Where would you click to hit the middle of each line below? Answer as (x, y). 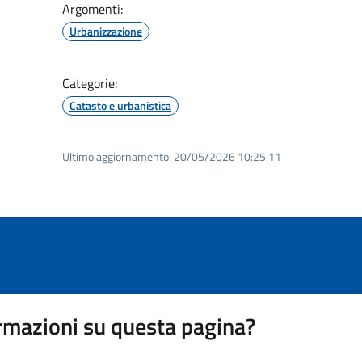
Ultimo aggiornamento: (117, 156)
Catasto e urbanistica (120, 105)
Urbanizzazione (106, 31)
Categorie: (90, 83)
